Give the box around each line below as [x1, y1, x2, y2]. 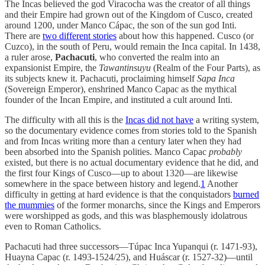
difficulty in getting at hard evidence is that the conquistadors [5, 189, 233, 199]
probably [209, 146, 242, 157]
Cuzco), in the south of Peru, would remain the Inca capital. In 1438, [5, 41, 260, 51]
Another [205, 178, 238, 189]
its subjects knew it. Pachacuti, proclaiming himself [5, 73, 197, 83]
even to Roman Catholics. [5, 221, 101, 231]
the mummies [5, 199, 54, 210]
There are [5, 30, 43, 41]
